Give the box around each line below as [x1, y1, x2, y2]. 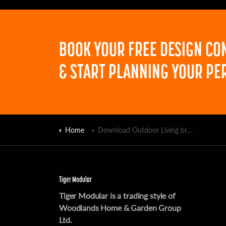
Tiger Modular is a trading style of [59, 190, 176, 201]
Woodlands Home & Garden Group [59, 202, 181, 213]
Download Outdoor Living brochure [98, 125, 187, 135]
